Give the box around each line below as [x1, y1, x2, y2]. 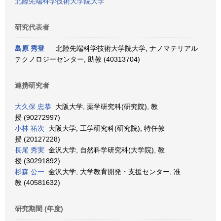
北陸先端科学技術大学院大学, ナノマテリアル [52, 44, 198, 52]
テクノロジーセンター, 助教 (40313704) [15, 55, 140, 63]
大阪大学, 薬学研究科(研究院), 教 [51, 103, 158, 110]
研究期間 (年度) [15, 205, 63, 213]
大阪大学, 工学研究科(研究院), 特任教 [44, 124, 165, 132]
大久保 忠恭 [15, 103, 51, 110]
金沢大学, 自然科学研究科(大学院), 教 [44, 146, 165, 154]
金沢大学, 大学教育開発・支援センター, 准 [44, 168, 181, 176]
